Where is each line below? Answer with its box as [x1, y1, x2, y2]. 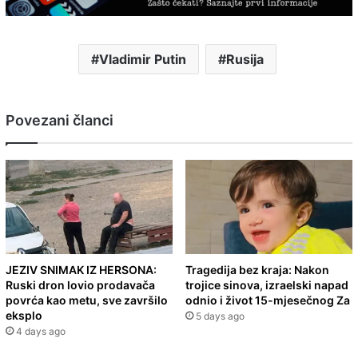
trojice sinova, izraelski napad [185, 278, 348, 292]
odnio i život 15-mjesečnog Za [185, 293, 350, 308]
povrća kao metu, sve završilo [6, 293, 168, 308]
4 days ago [16, 325, 66, 338]
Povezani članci [6, 112, 113, 129]
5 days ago [196, 310, 245, 323]
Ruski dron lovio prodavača [6, 278, 155, 292]
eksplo [6, 308, 42, 323]
